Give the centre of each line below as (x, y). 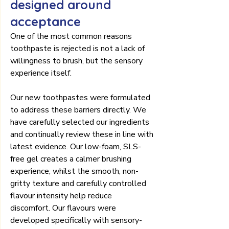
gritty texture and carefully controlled (79, 183)
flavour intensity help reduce (62, 196)
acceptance (45, 21)
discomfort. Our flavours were (64, 208)
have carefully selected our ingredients (81, 122)
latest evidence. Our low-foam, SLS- (76, 146)
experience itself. (41, 73)
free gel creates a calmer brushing (72, 159)
